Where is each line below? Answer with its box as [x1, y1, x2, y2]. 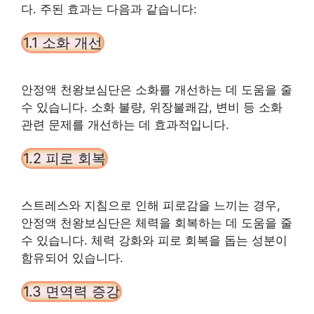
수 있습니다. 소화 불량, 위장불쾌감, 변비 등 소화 [21, 100, 282, 114]
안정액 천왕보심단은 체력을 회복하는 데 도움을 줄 [21, 215, 292, 230]
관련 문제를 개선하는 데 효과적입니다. [21, 117, 229, 132]
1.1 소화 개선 [23, 34, 102, 51]
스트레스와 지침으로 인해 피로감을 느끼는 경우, [21, 198, 280, 212]
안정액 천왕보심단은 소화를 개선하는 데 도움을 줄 [21, 82, 292, 97]
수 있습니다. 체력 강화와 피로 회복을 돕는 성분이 [21, 233, 287, 247]
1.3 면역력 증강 [23, 282, 120, 300]
